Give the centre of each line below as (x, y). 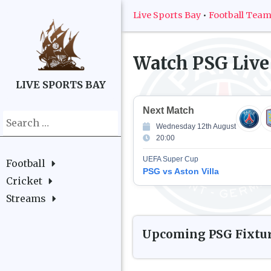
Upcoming (175, 234)
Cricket (24, 181)
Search (19, 117)
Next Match (168, 110)
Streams (26, 198)
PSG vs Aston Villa (181, 171)
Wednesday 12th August (196, 126)
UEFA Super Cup (171, 159)
